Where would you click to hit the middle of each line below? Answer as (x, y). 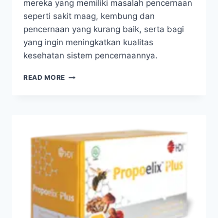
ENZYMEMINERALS (98, 116)
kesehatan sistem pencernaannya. (91, 56)
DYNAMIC (82, 85)
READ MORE (45, 78)
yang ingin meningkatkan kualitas (88, 43)
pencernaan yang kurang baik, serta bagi (104, 29)
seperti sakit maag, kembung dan (89, 16)
